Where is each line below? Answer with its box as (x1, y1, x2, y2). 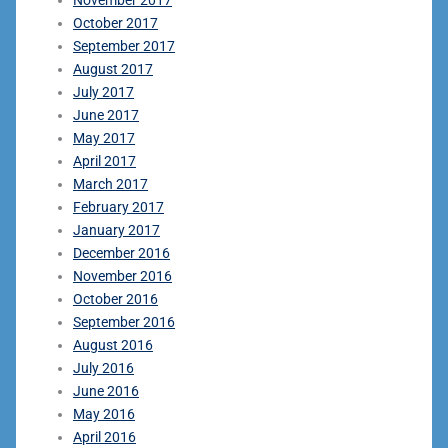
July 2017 (73, 83, 134, 100)
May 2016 (73, 405, 135, 422)
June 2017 (73, 106, 139, 123)
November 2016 (73, 267, 172, 284)
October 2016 (73, 290, 158, 307)
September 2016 (73, 313, 175, 330)
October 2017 (73, 14, 158, 31)
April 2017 (73, 152, 136, 169)
